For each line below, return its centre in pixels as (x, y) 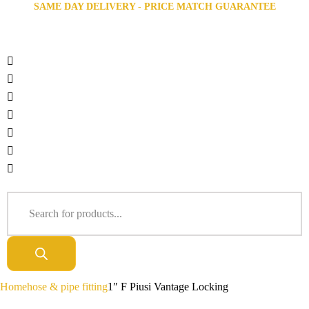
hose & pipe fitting (67, 287)
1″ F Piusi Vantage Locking (168, 287)
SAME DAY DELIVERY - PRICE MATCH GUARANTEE (154, 7)
